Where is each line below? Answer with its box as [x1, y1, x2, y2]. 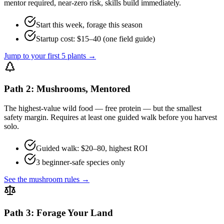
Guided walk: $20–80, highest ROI [36, 144, 147, 153]
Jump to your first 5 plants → [4, 51, 96, 60]
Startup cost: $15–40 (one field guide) [36, 34, 155, 43]
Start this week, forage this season [36, 20, 142, 29]
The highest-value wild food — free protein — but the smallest [4, 104, 201, 113]
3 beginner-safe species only [36, 158, 125, 167]
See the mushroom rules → [4, 175, 89, 184]
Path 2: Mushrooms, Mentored [4, 83, 130, 94]
